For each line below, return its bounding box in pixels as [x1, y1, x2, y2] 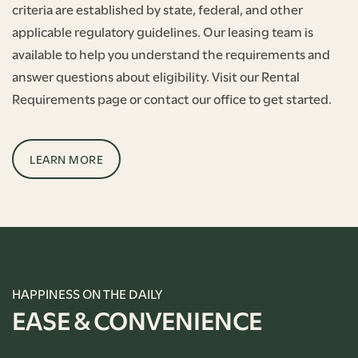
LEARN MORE [30, 150, 103, 168]
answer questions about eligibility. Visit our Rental [12, 66, 300, 86]
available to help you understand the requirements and [12, 44, 330, 63]
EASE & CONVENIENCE [12, 300, 262, 337]
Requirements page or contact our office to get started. [12, 89, 332, 108]
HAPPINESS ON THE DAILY [12, 284, 162, 303]
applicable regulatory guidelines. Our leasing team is [12, 22, 313, 41]
